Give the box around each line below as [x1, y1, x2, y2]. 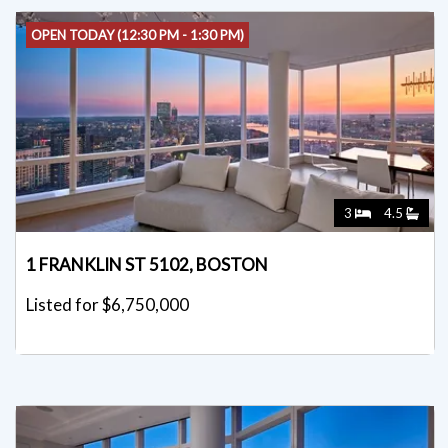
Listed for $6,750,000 [26, 294, 189, 316]
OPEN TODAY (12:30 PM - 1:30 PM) [31, 27, 244, 44]
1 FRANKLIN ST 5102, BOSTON [26, 254, 268, 276]
